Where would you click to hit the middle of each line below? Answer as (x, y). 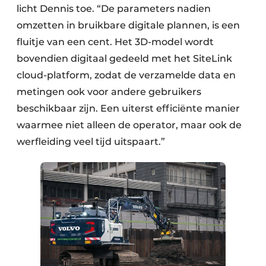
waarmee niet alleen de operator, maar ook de (129, 125)
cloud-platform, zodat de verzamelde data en (126, 75)
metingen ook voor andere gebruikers (109, 92)
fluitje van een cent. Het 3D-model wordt (115, 42)
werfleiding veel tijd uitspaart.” (91, 142)
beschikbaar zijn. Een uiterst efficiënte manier (128, 109)
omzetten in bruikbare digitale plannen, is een (128, 26)
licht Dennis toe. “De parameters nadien (114, 9)
